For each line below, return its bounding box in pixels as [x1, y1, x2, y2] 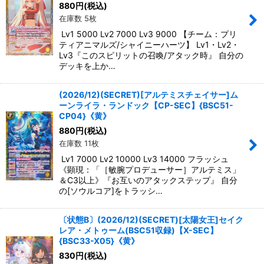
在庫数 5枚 [59, 13, 97, 23]
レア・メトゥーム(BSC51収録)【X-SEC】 [59, 225, 218, 235]
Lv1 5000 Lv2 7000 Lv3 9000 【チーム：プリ [59, 28, 237, 39]
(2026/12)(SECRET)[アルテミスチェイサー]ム [59, 89, 238, 100]
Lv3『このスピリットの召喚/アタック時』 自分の [59, 49, 243, 60]
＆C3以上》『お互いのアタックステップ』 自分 [59, 174, 237, 185]
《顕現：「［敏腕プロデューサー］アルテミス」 [59, 164, 240, 174]
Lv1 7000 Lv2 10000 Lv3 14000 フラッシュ [59, 153, 229, 164]
